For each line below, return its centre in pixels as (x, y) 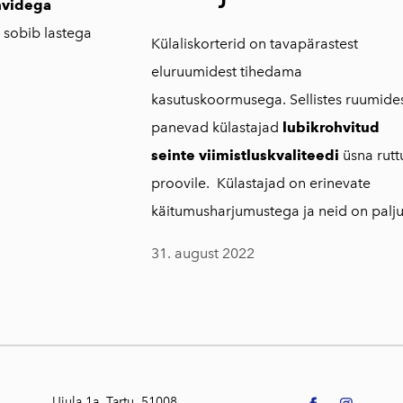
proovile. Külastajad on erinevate (260, 183)
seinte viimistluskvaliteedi (245, 155)
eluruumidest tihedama (226, 71)
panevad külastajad (216, 127)
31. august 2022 (202, 253)
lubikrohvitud (331, 127)
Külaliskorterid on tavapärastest (254, 43)
